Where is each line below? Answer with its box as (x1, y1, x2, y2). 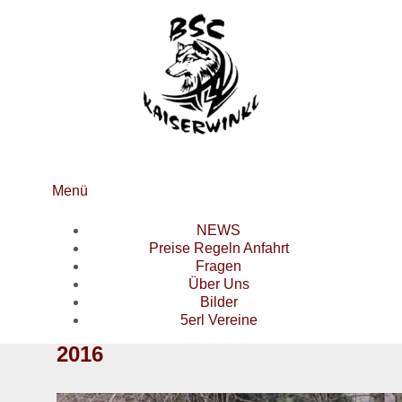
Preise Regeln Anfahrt (148, 240, 289, 257)
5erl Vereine (179, 312, 258, 328)
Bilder (199, 294, 238, 310)
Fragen (196, 258, 242, 275)
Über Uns (188, 276, 249, 293)
